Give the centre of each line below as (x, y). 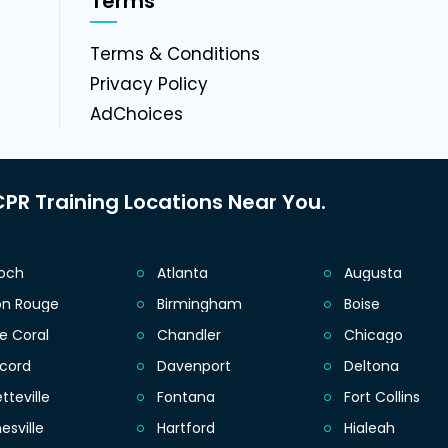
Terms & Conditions (174, 54)
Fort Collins (381, 397)
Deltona (371, 366)
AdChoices (136, 114)
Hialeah (369, 428)
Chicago (373, 335)
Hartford (185, 428)
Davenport (193, 366)
